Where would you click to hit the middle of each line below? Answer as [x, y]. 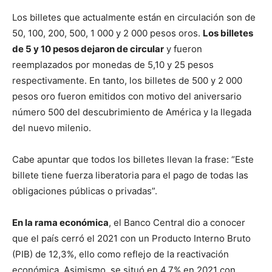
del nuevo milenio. [52, 128]
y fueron [183, 49]
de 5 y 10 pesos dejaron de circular [88, 49]
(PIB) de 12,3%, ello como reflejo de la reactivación [121, 254]
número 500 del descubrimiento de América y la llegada [132, 112]
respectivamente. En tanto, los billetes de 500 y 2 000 [127, 80]
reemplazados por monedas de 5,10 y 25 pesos [113, 65]
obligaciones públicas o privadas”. [85, 191]
